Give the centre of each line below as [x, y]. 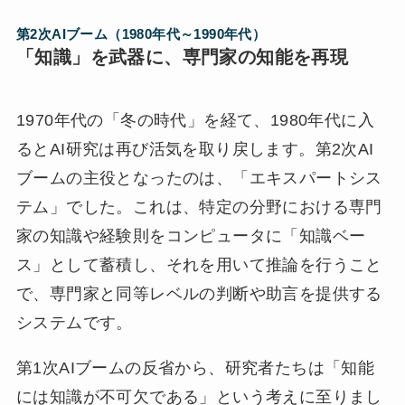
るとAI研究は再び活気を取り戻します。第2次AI [195, 149]
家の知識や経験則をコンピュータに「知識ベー [191, 235]
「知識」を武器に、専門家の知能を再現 [182, 57]
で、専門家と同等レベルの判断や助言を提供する [199, 293]
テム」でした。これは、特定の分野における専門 [199, 207]
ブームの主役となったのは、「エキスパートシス [199, 178]
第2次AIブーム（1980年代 [98, 35]
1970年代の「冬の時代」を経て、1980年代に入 [195, 120]
